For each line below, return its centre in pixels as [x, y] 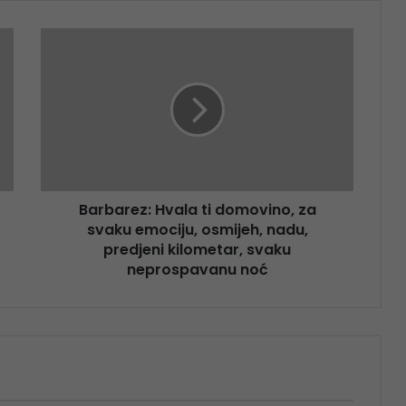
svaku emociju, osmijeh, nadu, [197, 229]
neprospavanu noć [197, 269]
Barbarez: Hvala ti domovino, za [197, 209]
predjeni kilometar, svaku [197, 249]
